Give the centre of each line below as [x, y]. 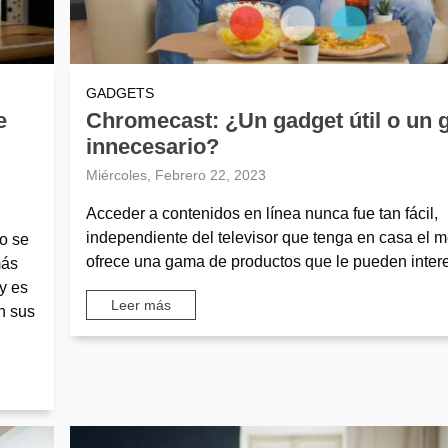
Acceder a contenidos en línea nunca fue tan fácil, [261, 214]
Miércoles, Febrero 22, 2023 [175, 175]
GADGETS [119, 93]
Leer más [140, 304]
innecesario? [152, 147]
